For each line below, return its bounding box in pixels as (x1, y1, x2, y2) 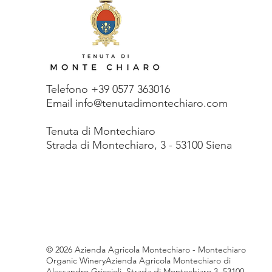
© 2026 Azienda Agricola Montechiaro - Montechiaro (46, 243, 246, 255)
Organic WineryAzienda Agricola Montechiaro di (46, 254, 231, 266)
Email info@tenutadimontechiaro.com (46, 96, 228, 110)
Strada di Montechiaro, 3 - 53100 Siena (46, 138, 235, 152)
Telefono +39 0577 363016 (46, 82, 170, 96)
